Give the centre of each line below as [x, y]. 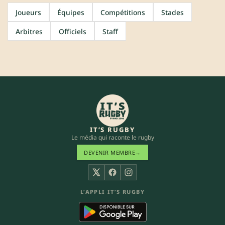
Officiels [73, 31]
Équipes [71, 12]
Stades [173, 12]
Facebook [129, 178]
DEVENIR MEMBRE [110, 152]
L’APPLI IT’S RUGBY [113, 191]
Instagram [146, 178]
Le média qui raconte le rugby [113, 137]
